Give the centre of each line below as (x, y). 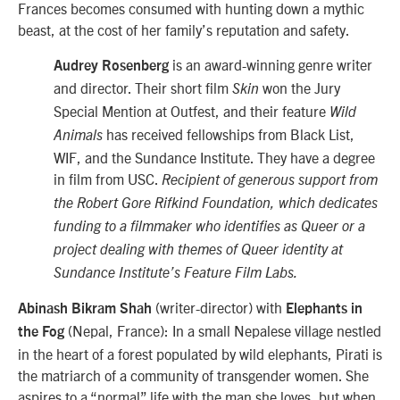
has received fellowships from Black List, (229, 133)
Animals (78, 135)
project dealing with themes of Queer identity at (198, 250)
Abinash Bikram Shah (87, 309)
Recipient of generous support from (270, 180)
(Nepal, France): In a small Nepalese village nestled (223, 331)
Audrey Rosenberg (111, 66)
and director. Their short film (143, 87)
